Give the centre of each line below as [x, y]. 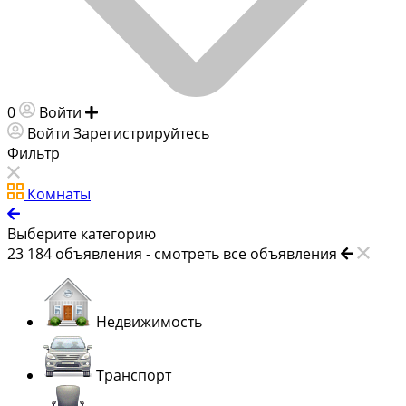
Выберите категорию [82, 233]
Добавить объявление [181, 112]
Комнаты [59, 193]
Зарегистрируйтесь [141, 133]
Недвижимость [149, 321]
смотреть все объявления [246, 253]
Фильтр [34, 153]
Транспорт [134, 375]
